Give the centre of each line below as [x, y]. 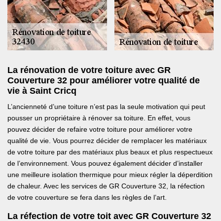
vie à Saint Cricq [42, 91]
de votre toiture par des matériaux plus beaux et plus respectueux [110, 152]
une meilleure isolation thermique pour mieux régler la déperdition [110, 175]
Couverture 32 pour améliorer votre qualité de [104, 81]
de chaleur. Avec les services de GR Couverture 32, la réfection [106, 186]
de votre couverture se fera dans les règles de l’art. [87, 198]
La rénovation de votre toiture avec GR [89, 70]
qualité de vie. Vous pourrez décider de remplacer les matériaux [107, 141]
